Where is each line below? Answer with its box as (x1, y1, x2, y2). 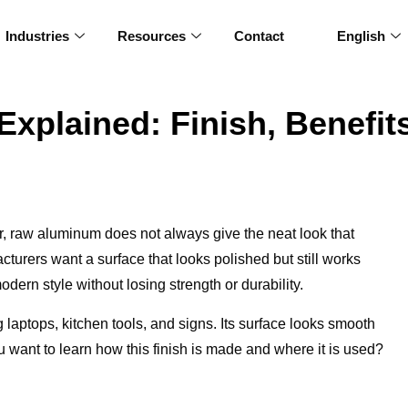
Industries (5, 28, 70, 44)
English (337, 28, 386, 44)
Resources (117, 28, 187, 44)
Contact (234, 28, 285, 44)
